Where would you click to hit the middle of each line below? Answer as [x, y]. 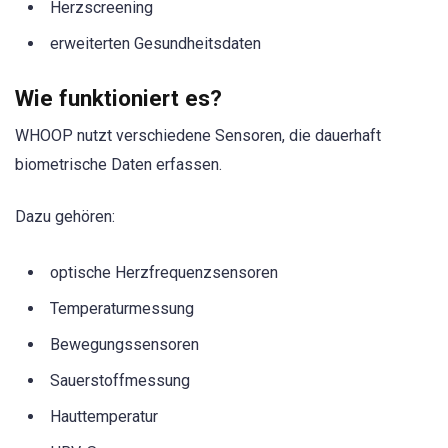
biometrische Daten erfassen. [118, 165]
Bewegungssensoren [124, 344]
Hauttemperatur [104, 416]
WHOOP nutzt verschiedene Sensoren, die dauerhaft [198, 136]
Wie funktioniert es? [118, 98]
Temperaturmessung [122, 308]
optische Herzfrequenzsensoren [164, 272]
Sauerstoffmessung [120, 380]
